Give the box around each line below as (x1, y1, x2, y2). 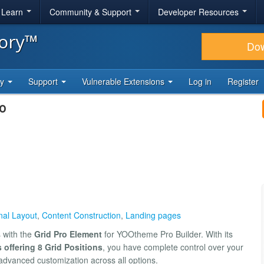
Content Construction (42, 209, 121, 221)
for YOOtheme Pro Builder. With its (102, 227, 233, 240)
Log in (189, 75, 212, 87)
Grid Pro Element (34, 227, 102, 240)
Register (227, 75, 259, 87)
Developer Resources (158, 6, 241, 18)
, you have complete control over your (103, 240, 243, 253)
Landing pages (126, 209, 181, 221)
